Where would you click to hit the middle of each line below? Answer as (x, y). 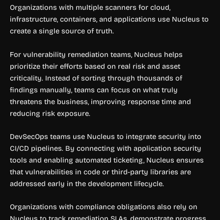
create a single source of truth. (62, 31)
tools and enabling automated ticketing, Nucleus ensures (107, 160)
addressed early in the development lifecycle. (87, 184)
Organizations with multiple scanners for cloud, (90, 8)
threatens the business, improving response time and (100, 101)
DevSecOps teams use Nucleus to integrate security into (106, 137)
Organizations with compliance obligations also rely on (104, 207)
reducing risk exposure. (50, 113)
